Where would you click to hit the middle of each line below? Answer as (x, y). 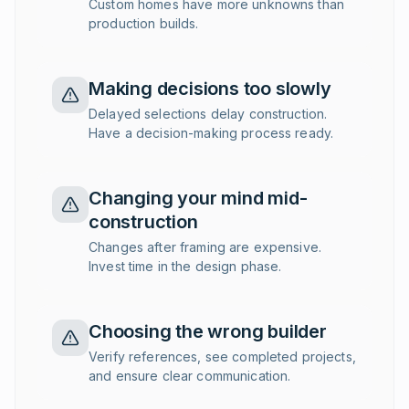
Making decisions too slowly (210, 89)
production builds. (144, 23)
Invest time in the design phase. (185, 266)
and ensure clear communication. (190, 376)
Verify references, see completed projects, (222, 357)
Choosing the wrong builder (208, 331)
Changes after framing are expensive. (205, 247)
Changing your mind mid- (198, 198)
